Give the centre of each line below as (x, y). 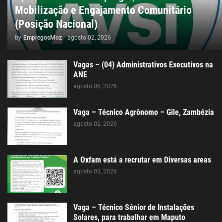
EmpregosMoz (43, 37)
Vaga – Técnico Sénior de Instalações (134, 207)
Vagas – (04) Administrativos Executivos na (143, 64)
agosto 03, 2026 (95, 171)
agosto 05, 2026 (95, 86)
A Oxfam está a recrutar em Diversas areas (142, 160)
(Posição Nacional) (56, 24)
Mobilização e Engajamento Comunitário (103, 10)
